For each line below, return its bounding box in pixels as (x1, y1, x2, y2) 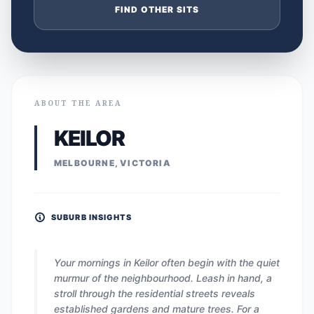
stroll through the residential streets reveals (54, 287, 255, 299)
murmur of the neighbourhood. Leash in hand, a (54, 272, 272, 284)
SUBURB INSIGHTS (51, 212, 132, 222)
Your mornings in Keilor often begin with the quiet (54, 257, 280, 268)
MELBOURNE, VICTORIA (54, 158, 171, 168)
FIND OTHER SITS (114, 4, 200, 15)
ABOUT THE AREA (34, 98, 122, 108)
